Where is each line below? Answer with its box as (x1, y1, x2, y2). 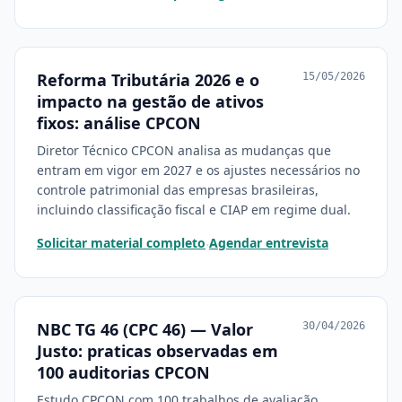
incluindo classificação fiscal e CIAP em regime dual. (37, 201, 351, 218)
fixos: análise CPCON (37, 112, 201, 134)
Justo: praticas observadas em (37, 340, 278, 362)
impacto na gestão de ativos (37, 91, 264, 112)
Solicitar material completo (37, 234, 205, 251)
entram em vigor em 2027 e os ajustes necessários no (37, 162, 360, 179)
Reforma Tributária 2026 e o (37, 69, 259, 91)
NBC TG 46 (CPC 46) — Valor (37, 319, 253, 340)
